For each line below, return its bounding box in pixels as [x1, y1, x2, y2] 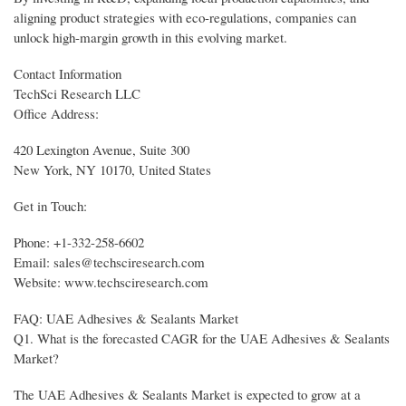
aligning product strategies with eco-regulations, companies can [14, 8, 356, 27]
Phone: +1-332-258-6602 [14, 233, 144, 252]
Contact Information [14, 64, 121, 83]
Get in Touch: [14, 197, 87, 216]
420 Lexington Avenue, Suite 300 [14, 140, 189, 159]
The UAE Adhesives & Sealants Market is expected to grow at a [14, 385, 361, 404]
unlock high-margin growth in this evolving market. [14, 28, 287, 47]
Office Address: [14, 104, 99, 123]
